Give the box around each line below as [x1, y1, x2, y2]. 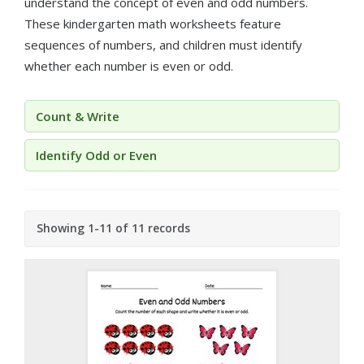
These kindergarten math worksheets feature [24, 15, 281, 32]
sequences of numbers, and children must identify [24, 37, 302, 53]
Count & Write [36, 107, 119, 124]
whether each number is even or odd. [24, 58, 233, 74]
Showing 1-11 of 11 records [37, 219, 190, 236]
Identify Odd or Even [36, 146, 157, 163]
